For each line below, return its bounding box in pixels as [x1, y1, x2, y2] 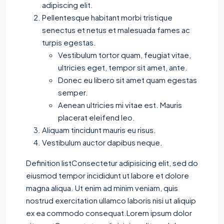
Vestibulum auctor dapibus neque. [42, 137, 162, 147]
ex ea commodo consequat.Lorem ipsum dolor [26, 207, 192, 217]
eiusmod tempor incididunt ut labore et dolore [26, 170, 189, 180]
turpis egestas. [42, 37, 96, 47]
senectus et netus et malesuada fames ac [42, 24, 190, 34]
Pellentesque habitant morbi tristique [42, 12, 172, 22]
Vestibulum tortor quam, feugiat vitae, [58, 49, 191, 59]
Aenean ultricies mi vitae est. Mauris [58, 99, 182, 109]
